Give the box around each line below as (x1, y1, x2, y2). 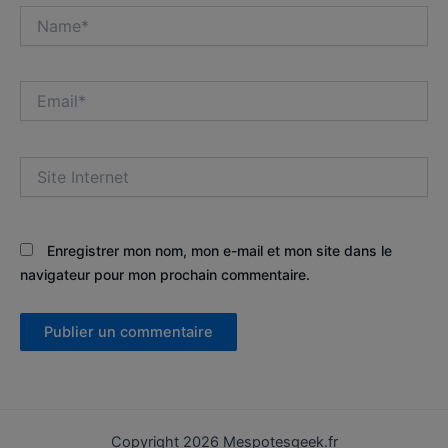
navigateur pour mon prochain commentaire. (20, 266, 310, 284)
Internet (19, 176, 70, 194)
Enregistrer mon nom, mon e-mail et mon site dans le (47, 242, 392, 260)
